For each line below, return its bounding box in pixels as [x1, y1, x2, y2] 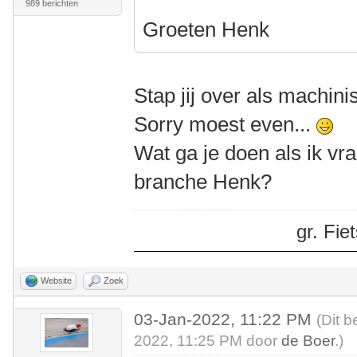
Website [41, 276, 72, 285]
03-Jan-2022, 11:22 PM [134, 310, 317, 328]
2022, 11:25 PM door [134, 332, 282, 349]
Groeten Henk [143, 18, 270, 41]
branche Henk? [134, 170, 273, 194]
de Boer [281, 332, 335, 349]
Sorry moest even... [134, 112, 317, 136]
